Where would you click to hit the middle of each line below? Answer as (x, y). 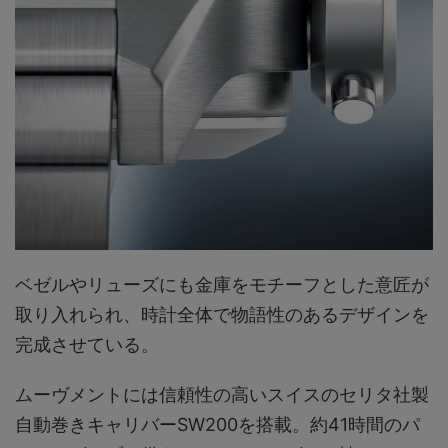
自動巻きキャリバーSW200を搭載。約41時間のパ (217, 425)
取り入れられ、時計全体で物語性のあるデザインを (222, 315)
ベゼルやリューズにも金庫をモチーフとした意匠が (222, 285)
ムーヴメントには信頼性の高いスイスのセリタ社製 (222, 395)
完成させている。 (87, 345)
